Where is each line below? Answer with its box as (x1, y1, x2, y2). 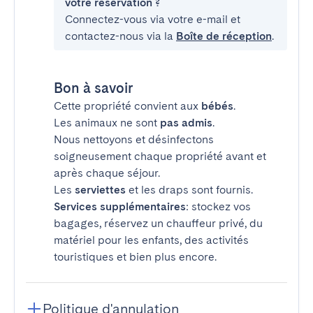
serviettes (75, 183, 126, 196)
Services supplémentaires (54, 200, 186, 213)
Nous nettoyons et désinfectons (54, 133, 214, 146)
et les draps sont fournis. (126, 183, 253, 196)
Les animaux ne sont (54, 116, 160, 129)
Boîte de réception (176, 29, 272, 43)
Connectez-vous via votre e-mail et (65, 13, 240, 26)
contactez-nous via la (65, 29, 176, 43)
